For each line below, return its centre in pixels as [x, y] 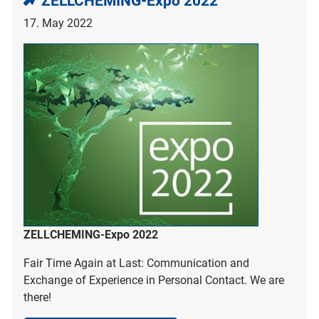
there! [37, 298]
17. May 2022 [58, 23]
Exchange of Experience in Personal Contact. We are [154, 281]
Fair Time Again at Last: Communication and [136, 263]
